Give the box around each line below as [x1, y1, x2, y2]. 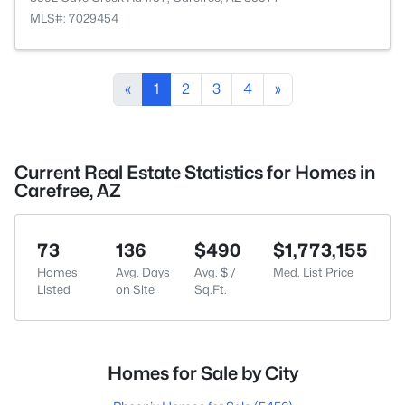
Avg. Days [116, 265, 170, 279]
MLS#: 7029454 [30, 11, 118, 25]
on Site [116, 282, 155, 297]
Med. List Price [273, 265, 353, 279]
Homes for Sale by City [107, 363, 298, 384]
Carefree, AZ [14, 180, 121, 202]
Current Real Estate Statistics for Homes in [14, 162, 375, 184]
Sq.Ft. [194, 282, 227, 297]
